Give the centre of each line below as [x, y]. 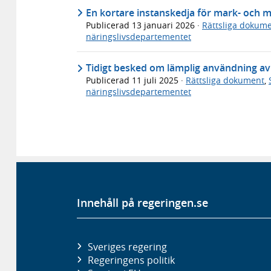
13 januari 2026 [165, 25]
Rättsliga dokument [225, 80]
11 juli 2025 [156, 80]
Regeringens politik [131, 260]
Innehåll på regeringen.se [142, 203]
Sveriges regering [127, 247]
